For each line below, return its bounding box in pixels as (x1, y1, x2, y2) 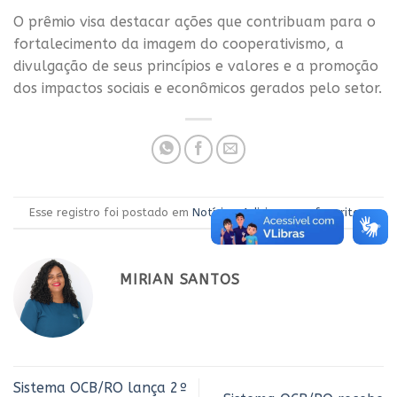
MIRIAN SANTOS (120, 271, 240, 289)
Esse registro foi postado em (29, 205, 192, 219)
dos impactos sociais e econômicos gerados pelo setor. (13, 80, 382, 97)
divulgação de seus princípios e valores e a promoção (13, 58, 378, 75)
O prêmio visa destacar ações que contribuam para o (13, 13, 376, 31)
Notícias (192, 205, 236, 219)
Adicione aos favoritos (242, 205, 365, 219)
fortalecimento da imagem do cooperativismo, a (13, 35, 344, 53)
